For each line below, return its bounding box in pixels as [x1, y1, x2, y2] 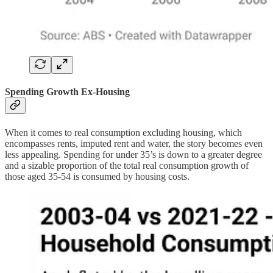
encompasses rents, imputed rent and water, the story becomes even [5, 138, 263, 149]
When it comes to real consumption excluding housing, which [5, 127, 242, 138]
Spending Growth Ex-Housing [5, 87, 130, 97]
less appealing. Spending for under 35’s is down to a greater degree [5, 149, 262, 160]
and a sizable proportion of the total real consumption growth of [5, 160, 249, 171]
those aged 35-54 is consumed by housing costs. [5, 171, 190, 182]
